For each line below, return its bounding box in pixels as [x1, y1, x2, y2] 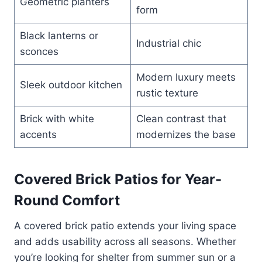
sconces [19, 45, 58, 57]
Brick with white [19, 112, 94, 125]
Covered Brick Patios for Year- [14, 170, 222, 188]
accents [19, 128, 57, 140]
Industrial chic [136, 37, 201, 49]
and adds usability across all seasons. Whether [14, 235, 236, 247]
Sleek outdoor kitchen [19, 78, 122, 91]
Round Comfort [14, 191, 120, 209]
